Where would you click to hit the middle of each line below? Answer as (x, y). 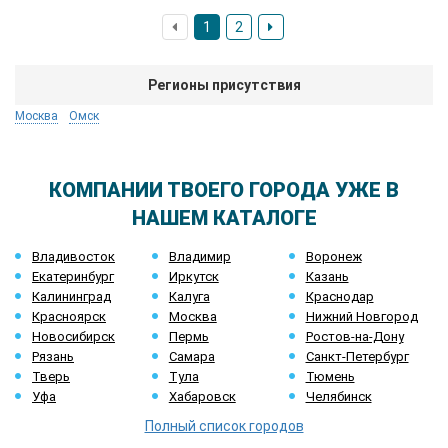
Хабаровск (202, 396)
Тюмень (330, 376)
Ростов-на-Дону (354, 336)
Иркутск (193, 276)
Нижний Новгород (361, 316)
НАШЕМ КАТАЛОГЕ (224, 218)
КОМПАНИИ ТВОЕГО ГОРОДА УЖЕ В (224, 190)
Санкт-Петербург (357, 356)
